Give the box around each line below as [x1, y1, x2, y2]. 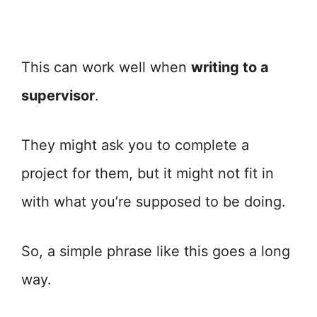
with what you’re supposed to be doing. [21, 193, 286, 210]
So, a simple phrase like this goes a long [21, 243, 290, 260]
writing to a [191, 59, 269, 76]
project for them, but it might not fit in [21, 165, 274, 182]
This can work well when [21, 59, 191, 76]
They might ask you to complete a [21, 137, 249, 154]
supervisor [21, 87, 95, 104]
